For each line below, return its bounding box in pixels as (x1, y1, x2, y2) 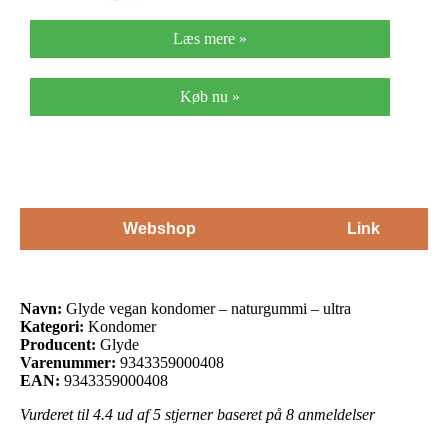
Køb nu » (180, 87, 240, 105)
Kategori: (20, 317, 84, 335)
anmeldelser (294, 405, 375, 423)
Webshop (122, 219, 196, 237)
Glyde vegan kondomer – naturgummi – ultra (62, 299, 351, 317)
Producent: (20, 335, 96, 353)
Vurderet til (20, 405, 93, 423)
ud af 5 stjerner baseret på (113, 405, 286, 423)
